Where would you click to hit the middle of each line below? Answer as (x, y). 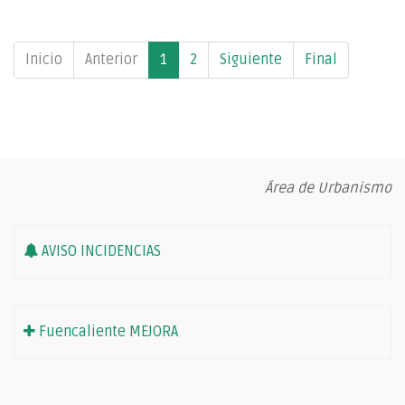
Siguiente (251, 59)
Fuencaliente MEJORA (107, 331)
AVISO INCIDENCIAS (99, 251)
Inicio (44, 59)
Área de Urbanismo (328, 188)
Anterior (111, 59)
